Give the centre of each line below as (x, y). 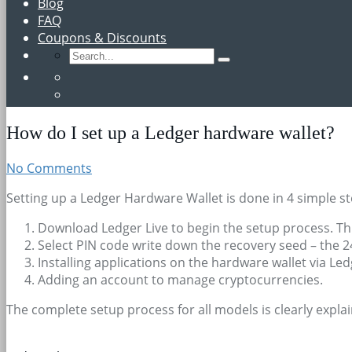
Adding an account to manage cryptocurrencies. (180, 279)
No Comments (49, 168)
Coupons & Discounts (102, 38)
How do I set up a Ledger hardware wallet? (170, 132)
